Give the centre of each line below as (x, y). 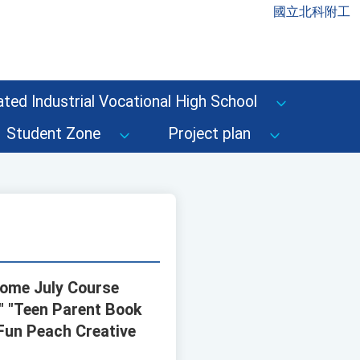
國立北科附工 (312, 12)
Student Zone (53, 134)
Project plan (209, 134)
